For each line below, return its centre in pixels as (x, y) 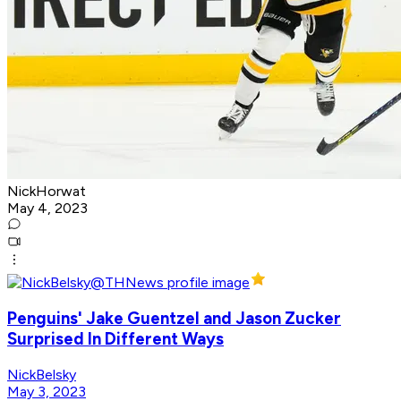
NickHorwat (47, 192)
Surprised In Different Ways (115, 338)
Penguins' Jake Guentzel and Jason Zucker (174, 318)
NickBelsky (42, 374)
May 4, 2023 (47, 209)
